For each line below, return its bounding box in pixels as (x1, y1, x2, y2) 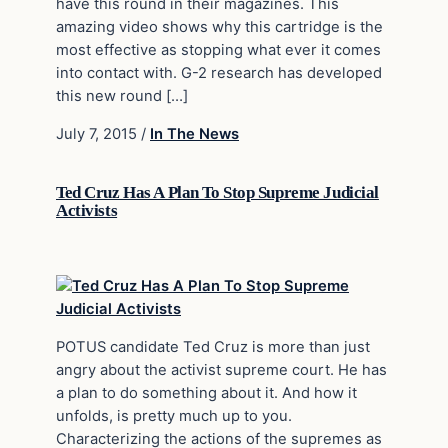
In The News (150, 124, 239, 143)
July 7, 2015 (56, 124, 141, 143)
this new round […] (56, 87, 188, 106)
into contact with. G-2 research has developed (56, 64, 382, 83)
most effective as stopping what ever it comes (56, 41, 381, 60)
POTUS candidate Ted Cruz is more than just (56, 337, 370, 356)
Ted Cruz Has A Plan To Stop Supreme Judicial (56, 182, 379, 202)
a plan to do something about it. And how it (56, 383, 357, 402)
